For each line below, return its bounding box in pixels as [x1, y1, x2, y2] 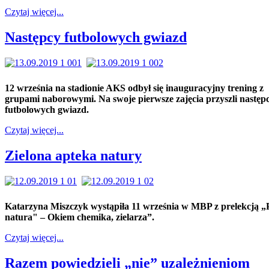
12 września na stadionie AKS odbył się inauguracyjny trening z [5, 83, 264, 94]
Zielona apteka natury [5, 147, 142, 163]
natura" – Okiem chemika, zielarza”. [5, 211, 154, 222]
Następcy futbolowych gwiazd [5, 29, 187, 46]
